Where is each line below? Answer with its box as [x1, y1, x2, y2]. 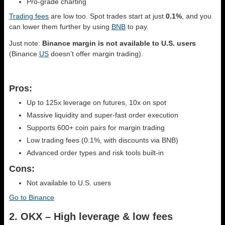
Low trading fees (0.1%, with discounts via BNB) [27, 136, 178, 145]
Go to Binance [9, 193, 54, 202]
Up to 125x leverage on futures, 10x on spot [27, 98, 166, 107]
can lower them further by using [9, 23, 111, 31]
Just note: [9, 39, 42, 48]
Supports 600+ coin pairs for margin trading [27, 124, 165, 132]
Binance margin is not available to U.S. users [42, 39, 196, 48]
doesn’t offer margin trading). [49, 50, 143, 58]
